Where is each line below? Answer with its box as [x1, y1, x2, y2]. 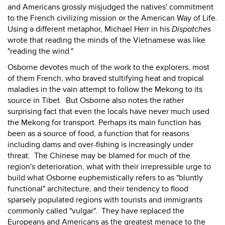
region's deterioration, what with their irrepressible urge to [8, 162, 211, 172]
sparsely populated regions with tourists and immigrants [8, 195, 202, 205]
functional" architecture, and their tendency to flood [8, 184, 188, 194]
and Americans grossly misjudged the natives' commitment [8, 2, 213, 12]
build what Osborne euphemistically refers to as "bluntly [8, 173, 203, 183]
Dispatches [172, 24, 211, 34]
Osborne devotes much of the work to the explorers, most [8, 62, 209, 72]
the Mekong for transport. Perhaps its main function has [8, 118, 201, 128]
